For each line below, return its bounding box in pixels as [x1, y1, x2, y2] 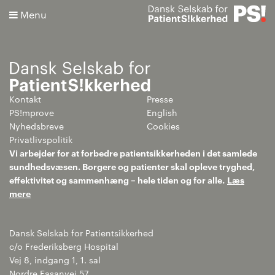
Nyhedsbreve [9, 119, 64, 132]
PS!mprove [9, 106, 54, 118]
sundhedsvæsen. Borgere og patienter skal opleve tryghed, [9, 160, 255, 172]
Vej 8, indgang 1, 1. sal [9, 253, 101, 266]
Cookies [147, 119, 180, 132]
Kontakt [9, 92, 41, 105]
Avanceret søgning [12, 128, 86, 140]
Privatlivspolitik [9, 133, 72, 145]
